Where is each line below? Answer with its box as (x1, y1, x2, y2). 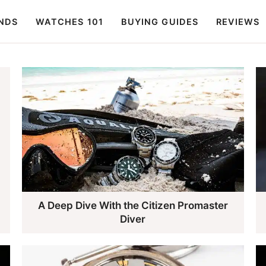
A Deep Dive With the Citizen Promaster (37, 199, 228, 212)
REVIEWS (216, 16, 260, 27)
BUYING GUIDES (121, 16, 198, 27)
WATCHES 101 (35, 16, 103, 27)
